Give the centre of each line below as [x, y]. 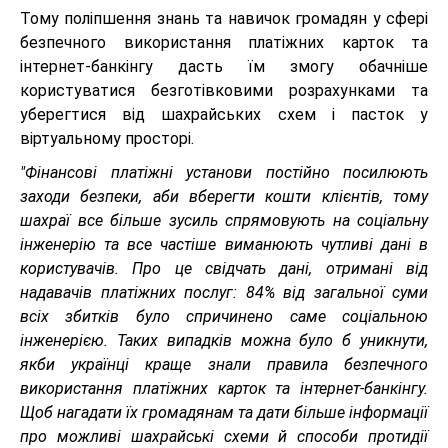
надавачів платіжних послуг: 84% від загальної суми [224, 292]
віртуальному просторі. [109, 138]
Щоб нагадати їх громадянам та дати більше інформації [224, 412]
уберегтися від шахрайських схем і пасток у [224, 114]
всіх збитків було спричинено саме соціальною [224, 316]
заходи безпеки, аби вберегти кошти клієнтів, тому [224, 196]
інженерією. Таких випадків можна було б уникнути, [224, 340]
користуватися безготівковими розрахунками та [224, 90]
